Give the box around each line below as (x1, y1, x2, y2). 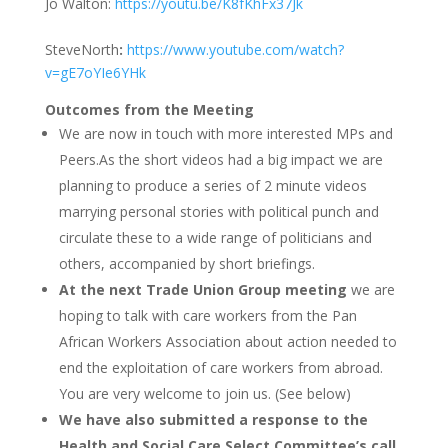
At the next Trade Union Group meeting (58, 280, 347, 299)
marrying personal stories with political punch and (58, 202, 379, 221)
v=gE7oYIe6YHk (44, 63, 146, 82)
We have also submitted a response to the (58, 410, 368, 429)
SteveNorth (44, 40, 119, 59)
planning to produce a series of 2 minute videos (58, 176, 367, 195)
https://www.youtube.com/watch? (126, 40, 344, 59)
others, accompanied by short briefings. (58, 254, 315, 273)
